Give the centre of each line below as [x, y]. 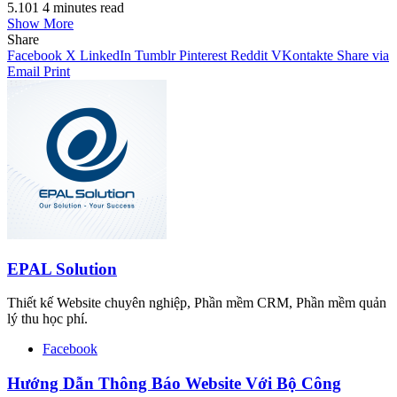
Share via [363, 55]
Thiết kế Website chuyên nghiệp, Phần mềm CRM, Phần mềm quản [197, 303]
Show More [40, 23]
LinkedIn [105, 55]
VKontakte [302, 55]
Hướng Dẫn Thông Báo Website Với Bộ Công [174, 384]
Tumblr [155, 55]
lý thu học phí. [47, 319]
